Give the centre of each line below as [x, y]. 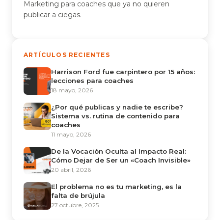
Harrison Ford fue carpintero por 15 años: [123, 72]
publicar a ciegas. [53, 15]
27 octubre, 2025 [75, 205]
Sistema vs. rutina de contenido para [115, 116]
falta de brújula [78, 195]
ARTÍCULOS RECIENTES [67, 55]
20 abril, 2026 [71, 170]
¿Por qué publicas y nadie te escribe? [117, 107]
